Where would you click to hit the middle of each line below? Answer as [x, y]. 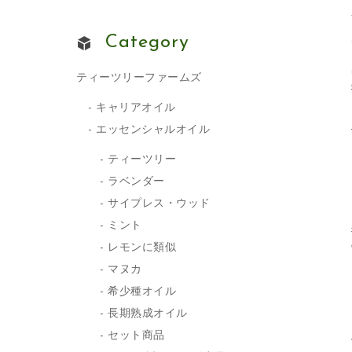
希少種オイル [142, 291]
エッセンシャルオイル [153, 130]
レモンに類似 [142, 247]
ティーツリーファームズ [139, 78]
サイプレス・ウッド [159, 203]
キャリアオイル [136, 108]
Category [148, 42]
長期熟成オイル [148, 313]
